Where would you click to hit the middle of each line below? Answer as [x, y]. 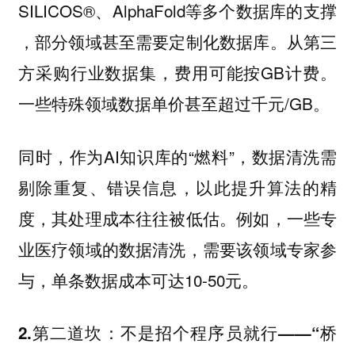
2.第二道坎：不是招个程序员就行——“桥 [177, 333]
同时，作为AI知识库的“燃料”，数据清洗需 [177, 156]
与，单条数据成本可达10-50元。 [138, 279]
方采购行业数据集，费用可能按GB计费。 [177, 73]
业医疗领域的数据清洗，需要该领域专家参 [177, 248]
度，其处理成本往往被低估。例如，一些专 [177, 218]
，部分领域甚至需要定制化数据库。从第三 [177, 42]
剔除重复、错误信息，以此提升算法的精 [177, 187]
